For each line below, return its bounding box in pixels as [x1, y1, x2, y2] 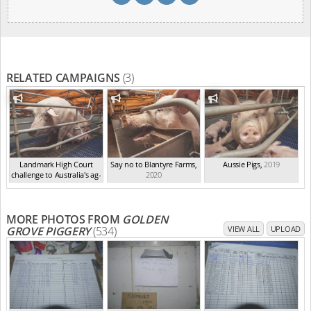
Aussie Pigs [223, 158, 260, 169]
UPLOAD [270, 223, 301, 234]
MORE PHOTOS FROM [6, 211, 123, 227]
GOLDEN [122, 211, 169, 227]
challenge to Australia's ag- [11, 169, 101, 180]
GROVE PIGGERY [6, 223, 91, 239]
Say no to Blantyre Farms [110, 158, 196, 169]
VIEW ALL [228, 223, 260, 234]
